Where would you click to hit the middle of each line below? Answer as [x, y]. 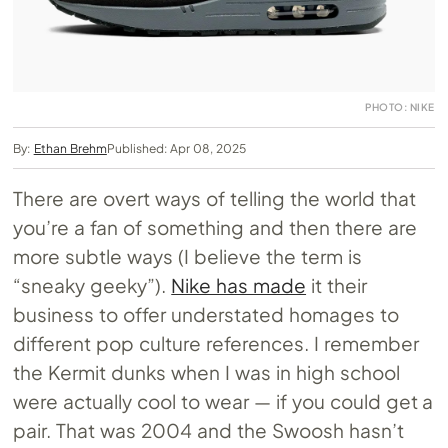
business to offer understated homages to [206, 313]
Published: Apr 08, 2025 [176, 148]
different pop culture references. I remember [216, 342]
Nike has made [239, 284]
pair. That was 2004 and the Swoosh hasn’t [208, 429]
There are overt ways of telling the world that [214, 197]
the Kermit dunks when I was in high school [206, 371]
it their [336, 284]
